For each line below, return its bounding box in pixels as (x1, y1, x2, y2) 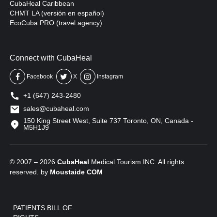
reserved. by (10, 168, 50, 176)
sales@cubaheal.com (23, 105, 89, 113)
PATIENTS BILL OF (13, 203, 72, 212)
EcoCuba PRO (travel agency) (10, 19, 102, 27)
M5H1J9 (23, 124, 49, 131)
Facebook (26, 73, 53, 80)
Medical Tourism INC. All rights (89, 157, 184, 166)
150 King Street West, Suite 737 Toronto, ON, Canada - (23, 117, 193, 124)
